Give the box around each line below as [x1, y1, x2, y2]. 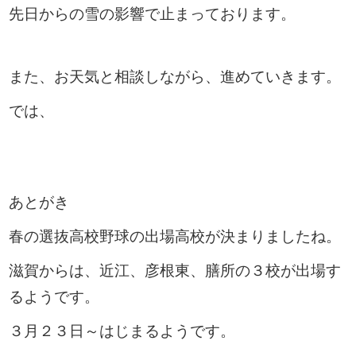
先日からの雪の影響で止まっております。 [9, 5, 296, 22]
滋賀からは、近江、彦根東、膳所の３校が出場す [9, 261, 342, 279]
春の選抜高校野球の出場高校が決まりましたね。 [9, 227, 342, 245]
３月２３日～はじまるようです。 [9, 322, 236, 339]
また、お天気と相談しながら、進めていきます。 [9, 68, 342, 85]
